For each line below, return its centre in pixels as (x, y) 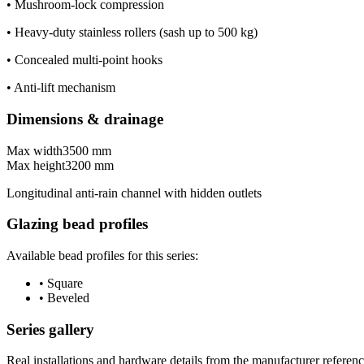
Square (65, 283)
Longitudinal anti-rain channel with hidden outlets (134, 193)
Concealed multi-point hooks (89, 60)
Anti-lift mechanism (65, 88)
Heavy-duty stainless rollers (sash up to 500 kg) (136, 32)
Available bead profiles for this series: (102, 256)
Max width (35, 150)
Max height (36, 165)
